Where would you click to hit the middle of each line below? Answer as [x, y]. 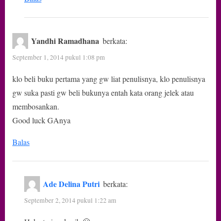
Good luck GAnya [41, 120]
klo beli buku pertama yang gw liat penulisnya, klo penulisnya [109, 78]
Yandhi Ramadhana [65, 40]
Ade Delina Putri [72, 184]
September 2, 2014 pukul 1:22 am [70, 201]
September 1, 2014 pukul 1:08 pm [59, 57]
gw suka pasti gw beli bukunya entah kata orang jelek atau [103, 92]
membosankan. [36, 106]
